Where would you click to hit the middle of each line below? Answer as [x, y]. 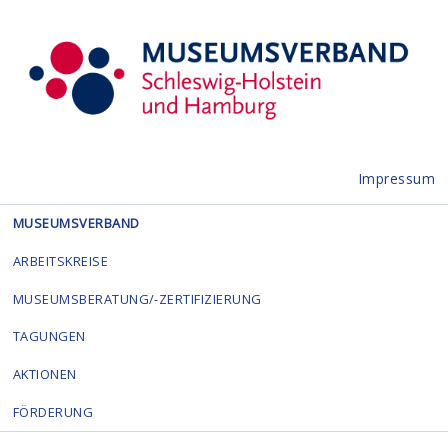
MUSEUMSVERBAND [76, 222]
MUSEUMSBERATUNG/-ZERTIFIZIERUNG [137, 298]
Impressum [397, 178]
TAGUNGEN [49, 336]
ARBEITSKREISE [60, 260]
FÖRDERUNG [53, 411]
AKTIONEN [44, 374]
